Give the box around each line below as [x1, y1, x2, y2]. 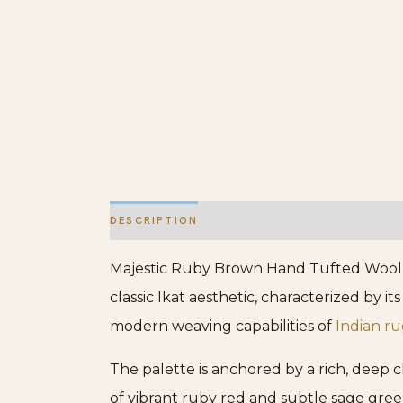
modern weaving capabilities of [110, 317, 336, 335]
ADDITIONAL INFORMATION [216, 214, 391, 228]
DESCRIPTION [110, 214, 199, 228]
